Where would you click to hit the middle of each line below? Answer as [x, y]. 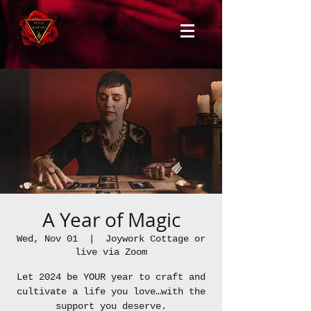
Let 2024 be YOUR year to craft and [111, 277]
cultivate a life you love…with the [111, 292]
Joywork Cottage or [155, 239]
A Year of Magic [111, 220]
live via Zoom [111, 252]
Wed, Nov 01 [47, 239]
